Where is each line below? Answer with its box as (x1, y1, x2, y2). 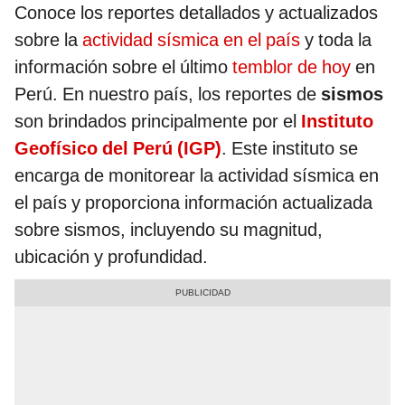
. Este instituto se (221, 137, 358, 160)
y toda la (300, 29, 372, 52)
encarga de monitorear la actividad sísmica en (14, 165, 379, 187)
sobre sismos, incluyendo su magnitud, (14, 219, 323, 241)
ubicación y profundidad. (14, 246, 208, 268)
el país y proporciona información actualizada (14, 192, 372, 214)
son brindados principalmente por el (14, 110, 301, 133)
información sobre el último (14, 56, 232, 79)
